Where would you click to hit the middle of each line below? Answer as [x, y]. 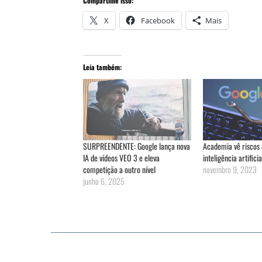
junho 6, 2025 [104, 181]
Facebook [158, 20]
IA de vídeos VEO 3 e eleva [121, 157]
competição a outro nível [119, 169]
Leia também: [102, 67]
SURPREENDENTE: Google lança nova [137, 146]
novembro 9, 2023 [230, 169]
